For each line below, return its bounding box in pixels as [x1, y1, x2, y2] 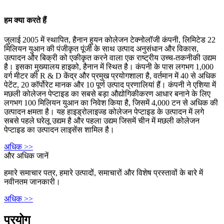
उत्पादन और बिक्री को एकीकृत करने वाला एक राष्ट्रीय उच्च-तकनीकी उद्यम [4, 53, 216, 62]
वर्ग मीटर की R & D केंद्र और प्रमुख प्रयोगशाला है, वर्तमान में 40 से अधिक [4, 71, 216, 80]
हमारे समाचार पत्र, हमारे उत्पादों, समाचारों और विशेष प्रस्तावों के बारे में [4, 168, 203, 177]
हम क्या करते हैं [4, 16, 46, 25]
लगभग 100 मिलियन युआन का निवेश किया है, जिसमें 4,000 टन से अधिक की [4, 98, 218, 107]
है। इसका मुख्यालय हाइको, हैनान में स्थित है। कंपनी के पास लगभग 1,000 [4, 62, 213, 71]
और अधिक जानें [4, 151, 48, 160]
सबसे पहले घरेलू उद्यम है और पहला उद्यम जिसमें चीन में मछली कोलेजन [4, 116, 199, 125]
